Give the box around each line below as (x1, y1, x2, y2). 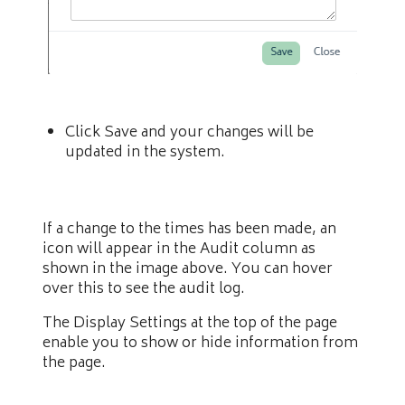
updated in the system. (65, 140, 225, 166)
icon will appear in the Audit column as (42, 237, 316, 263)
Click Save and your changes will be (65, 120, 314, 146)
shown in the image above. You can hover (42, 257, 333, 283)
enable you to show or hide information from (42, 331, 358, 357)
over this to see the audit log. (42, 277, 245, 303)
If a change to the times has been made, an (42, 217, 336, 243)
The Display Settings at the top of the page (42, 311, 337, 337)
